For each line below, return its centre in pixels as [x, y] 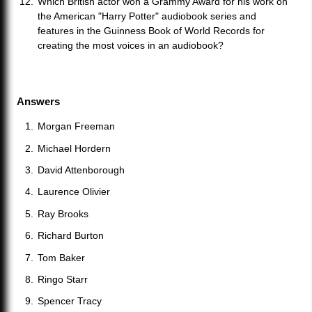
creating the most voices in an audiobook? [131, 46]
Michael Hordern [75, 148]
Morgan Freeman [77, 126]
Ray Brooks [63, 213]
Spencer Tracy [70, 301]
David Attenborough [81, 170]
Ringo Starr [63, 279]
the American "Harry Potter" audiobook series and [147, 16]
